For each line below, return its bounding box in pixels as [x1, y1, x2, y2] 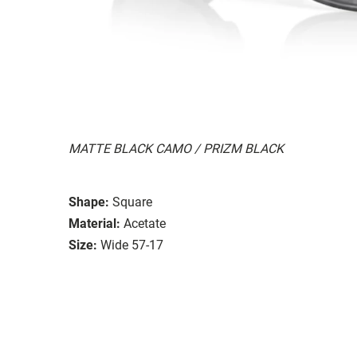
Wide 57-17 [100, 237, 163, 253]
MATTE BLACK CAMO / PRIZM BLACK [69, 140, 284, 156]
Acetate [124, 215, 166, 231]
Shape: [69, 194, 109, 210]
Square [112, 194, 152, 210]
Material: [69, 215, 120, 231]
